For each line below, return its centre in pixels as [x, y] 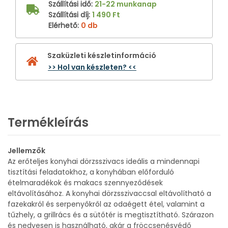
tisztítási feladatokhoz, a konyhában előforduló [91, 172]
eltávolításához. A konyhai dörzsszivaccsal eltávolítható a [109, 193]
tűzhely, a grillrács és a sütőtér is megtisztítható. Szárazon [111, 215]
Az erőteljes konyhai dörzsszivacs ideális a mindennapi [104, 161]
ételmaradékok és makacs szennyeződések [85, 182]
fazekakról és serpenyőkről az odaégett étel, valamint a [106, 204]
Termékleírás [48, 122]
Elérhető [63, 25]
